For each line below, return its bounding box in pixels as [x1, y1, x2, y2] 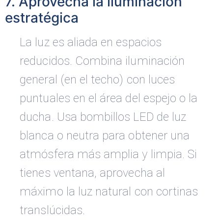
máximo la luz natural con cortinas [20, 185, 198, 199]
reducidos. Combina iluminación [20, 54, 185, 68]
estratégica [5, 9, 79, 27]
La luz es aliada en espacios [20, 35, 162, 50]
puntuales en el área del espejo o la [20, 91, 198, 106]
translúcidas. [20, 203, 85, 218]
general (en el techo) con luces [20, 73, 175, 87]
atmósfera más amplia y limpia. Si [20, 147, 197, 162]
